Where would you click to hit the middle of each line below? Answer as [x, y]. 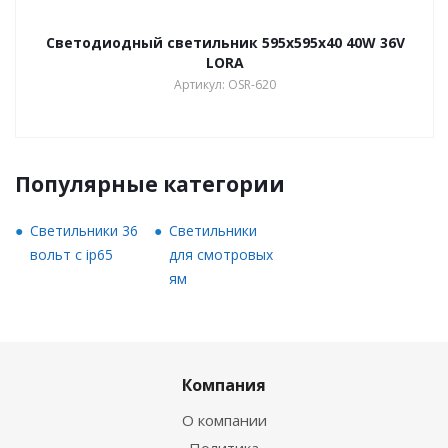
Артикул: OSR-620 [225, 84]
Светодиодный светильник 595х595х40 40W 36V [225, 42]
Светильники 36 [84, 230]
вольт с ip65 [71, 254]
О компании [224, 420]
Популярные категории [150, 184]
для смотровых [221, 254]
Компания [224, 385]
